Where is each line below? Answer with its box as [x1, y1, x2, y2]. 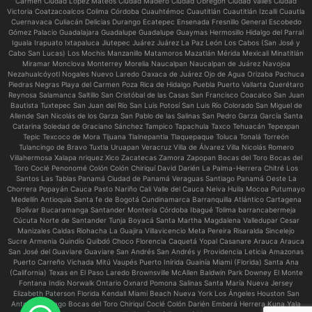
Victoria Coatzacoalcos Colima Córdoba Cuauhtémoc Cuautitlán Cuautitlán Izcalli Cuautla [7, 7, 305, 16]
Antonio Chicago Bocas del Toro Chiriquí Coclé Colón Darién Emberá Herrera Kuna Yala [11, 299, 301, 309]
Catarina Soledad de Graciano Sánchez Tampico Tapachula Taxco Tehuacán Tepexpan [13, 122, 299, 131]
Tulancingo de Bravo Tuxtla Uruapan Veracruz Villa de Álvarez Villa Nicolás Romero [18, 143, 294, 152]
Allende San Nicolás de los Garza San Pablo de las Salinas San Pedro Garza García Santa [9, 111, 303, 120]
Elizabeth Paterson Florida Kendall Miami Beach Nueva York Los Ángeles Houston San [13, 289, 299, 298]
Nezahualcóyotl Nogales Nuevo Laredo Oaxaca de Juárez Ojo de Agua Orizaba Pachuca [8, 70, 304, 79]
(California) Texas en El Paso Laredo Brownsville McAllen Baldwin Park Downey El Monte [9, 268, 303, 277]
